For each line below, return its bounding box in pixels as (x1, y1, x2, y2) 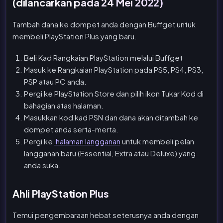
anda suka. (23, 160, 61, 170)
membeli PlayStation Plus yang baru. (12, 31, 137, 41)
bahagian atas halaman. (23, 100, 104, 110)
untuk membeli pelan (120, 136, 194, 146)
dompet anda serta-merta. (23, 124, 118, 134)
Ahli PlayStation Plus (12, 187, 109, 200)
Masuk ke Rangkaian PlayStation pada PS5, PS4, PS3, (23, 64, 203, 74)
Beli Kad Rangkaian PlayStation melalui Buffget (23, 52, 183, 62)
